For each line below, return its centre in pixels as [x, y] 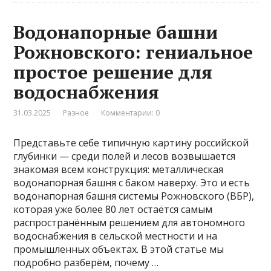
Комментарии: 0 [131, 113]
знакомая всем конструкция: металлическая [119, 169]
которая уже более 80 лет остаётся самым [113, 209]
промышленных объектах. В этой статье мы [119, 249]
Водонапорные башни [116, 32]
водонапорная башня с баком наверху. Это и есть [132, 182]
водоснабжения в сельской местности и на [116, 236]
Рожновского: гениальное [133, 52]
